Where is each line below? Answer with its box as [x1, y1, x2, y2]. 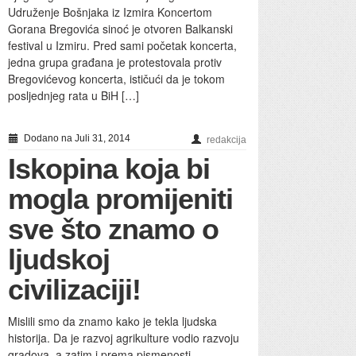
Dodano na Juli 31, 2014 [21, 132, 130, 144]
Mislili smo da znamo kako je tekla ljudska [8, 312, 217, 329]
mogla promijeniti [8, 182, 233, 215]
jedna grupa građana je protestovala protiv [8, 53, 222, 70]
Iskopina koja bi [8, 152, 210, 185]
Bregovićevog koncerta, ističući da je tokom [8, 70, 225, 87]
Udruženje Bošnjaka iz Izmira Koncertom [8, 3, 212, 20]
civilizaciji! [8, 273, 141, 306]
